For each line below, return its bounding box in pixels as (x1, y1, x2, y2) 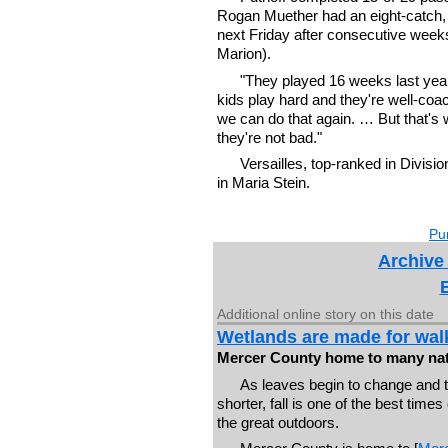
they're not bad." (217, 128, 322, 146)
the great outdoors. (217, 413, 339, 431)
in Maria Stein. (217, 174, 310, 192)
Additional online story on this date (217, 306, 434, 323)
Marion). (217, 45, 271, 63)
